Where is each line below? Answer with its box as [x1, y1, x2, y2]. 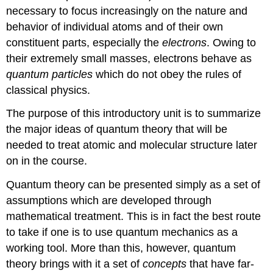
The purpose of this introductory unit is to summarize [6, 107, 261, 120]
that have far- [186, 258, 255, 271]
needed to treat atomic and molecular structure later [6, 139, 258, 152]
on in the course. [6, 155, 88, 168]
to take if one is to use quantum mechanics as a [6, 226, 238, 239]
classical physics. [6, 83, 91, 96]
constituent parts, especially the [6, 36, 163, 49]
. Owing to [207, 36, 257, 49]
